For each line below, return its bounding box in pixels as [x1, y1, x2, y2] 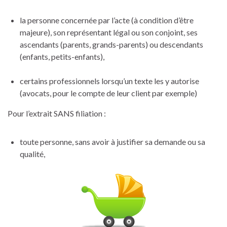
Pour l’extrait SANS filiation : [8, 108, 106, 118]
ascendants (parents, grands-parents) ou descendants [20, 39, 203, 49]
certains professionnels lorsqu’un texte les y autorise [20, 75, 199, 86]
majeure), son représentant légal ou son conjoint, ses [20, 27, 198, 37]
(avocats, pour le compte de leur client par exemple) [20, 88, 197, 98]
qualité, [20, 148, 45, 159]
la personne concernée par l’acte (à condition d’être [20, 15, 194, 25]
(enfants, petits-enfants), [20, 51, 104, 61]
